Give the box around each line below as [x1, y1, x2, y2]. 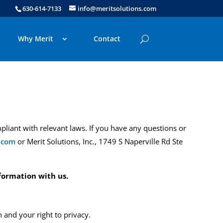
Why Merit [17, 34, 53, 44]
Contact [94, 34, 121, 44]
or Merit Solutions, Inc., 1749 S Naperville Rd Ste [17, 136, 183, 147]
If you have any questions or [87, 123, 187, 133]
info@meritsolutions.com [77, 3, 156, 13]
